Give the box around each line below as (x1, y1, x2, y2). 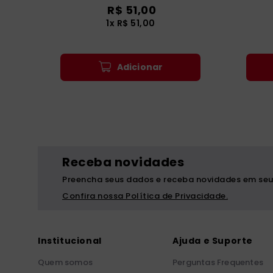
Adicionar (116, 60, 163, 73)
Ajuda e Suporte (172, 235, 253, 247)
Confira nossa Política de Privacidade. (62, 190, 228, 202)
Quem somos (38, 257, 93, 268)
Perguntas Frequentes (172, 257, 263, 268)
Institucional (38, 235, 102, 247)
